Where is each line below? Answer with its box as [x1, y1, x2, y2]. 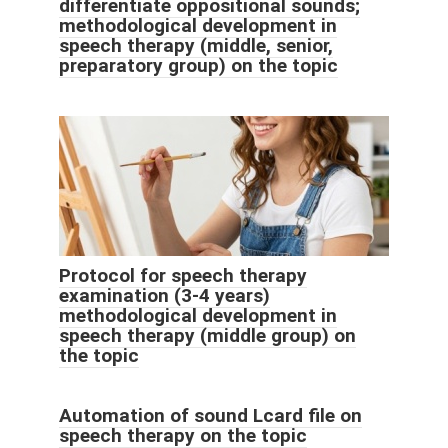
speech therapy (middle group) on [59, 323, 356, 347]
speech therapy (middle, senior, [59, 33, 333, 57]
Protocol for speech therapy [59, 263, 307, 287]
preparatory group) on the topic [59, 53, 338, 77]
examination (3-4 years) [59, 283, 270, 307]
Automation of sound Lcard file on [59, 403, 362, 427]
